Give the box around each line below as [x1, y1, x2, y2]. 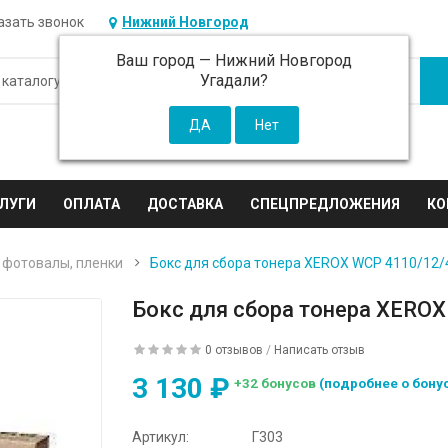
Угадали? [200, 71, 269, 90]
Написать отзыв [274, 343, 366, 357]
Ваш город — [116, 51, 216, 70]
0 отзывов [205, 343, 264, 357]
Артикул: [132, 428, 190, 445]
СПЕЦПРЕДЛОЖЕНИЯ [250, 196, 401, 212]
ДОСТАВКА [147, 196, 224, 212]
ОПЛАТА [63, 196, 121, 212]
